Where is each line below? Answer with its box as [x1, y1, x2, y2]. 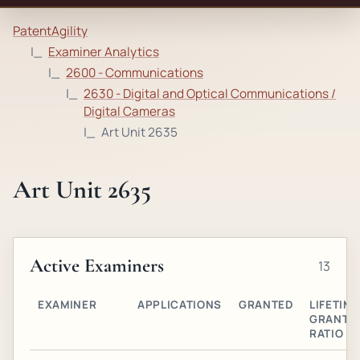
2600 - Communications [66, 64, 203, 81]
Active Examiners [30, 254, 164, 277]
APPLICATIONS [137, 297, 223, 312]
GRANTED [239, 297, 293, 312]
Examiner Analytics [48, 43, 159, 60]
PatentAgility [13, 22, 88, 39]
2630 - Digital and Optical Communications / [84, 85, 336, 102]
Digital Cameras [84, 103, 175, 120]
